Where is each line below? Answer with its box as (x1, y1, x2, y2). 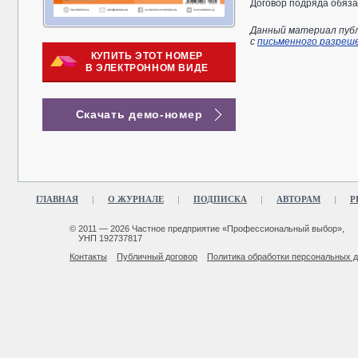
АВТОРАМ (276, 194, 320, 204)
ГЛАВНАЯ (36, 194, 78, 204)
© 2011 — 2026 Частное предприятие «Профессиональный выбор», (70, 224, 344, 233)
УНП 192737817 (78, 233, 142, 243)
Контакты (70, 252, 107, 261)
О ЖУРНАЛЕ (108, 194, 164, 204)
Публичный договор (117, 252, 197, 261)
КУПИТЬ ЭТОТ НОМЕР (90, 50, 204, 62)
